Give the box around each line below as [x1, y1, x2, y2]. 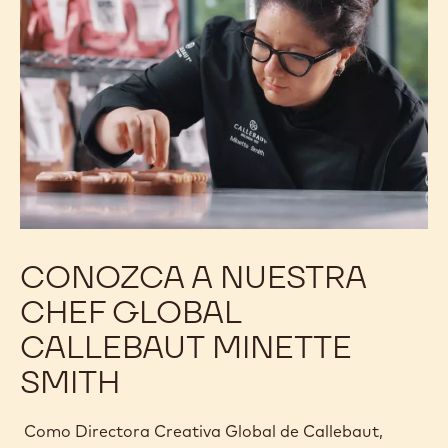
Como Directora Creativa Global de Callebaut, [20, 420, 383, 441]
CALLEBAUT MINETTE [20, 325, 352, 367]
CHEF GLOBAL [20, 290, 241, 332]
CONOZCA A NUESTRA [20, 255, 366, 297]
